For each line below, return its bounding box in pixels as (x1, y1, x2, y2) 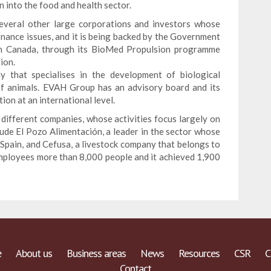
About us (16, 246, 52, 260)
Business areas (67, 246, 126, 260)
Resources (178, 246, 220, 260)
